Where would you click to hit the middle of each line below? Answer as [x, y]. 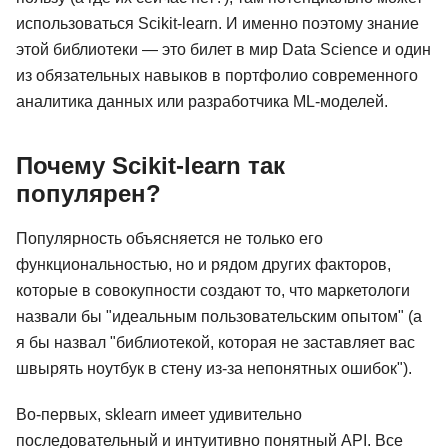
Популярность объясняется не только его [169, 239]
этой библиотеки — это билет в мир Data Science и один [223, 50]
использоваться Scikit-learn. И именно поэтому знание [217, 24]
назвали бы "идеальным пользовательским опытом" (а [219, 317]
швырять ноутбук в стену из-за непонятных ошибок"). [214, 369]
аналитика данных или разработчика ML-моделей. [202, 102]
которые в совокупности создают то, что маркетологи [213, 291]
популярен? [88, 194]
